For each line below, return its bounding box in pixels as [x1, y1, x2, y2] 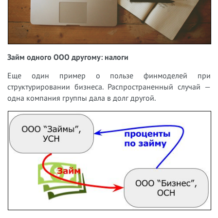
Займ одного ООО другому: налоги [7, 52, 128, 62]
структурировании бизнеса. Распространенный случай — [7, 82, 211, 92]
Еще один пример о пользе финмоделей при [7, 71, 211, 81]
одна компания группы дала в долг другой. [7, 93, 156, 103]
